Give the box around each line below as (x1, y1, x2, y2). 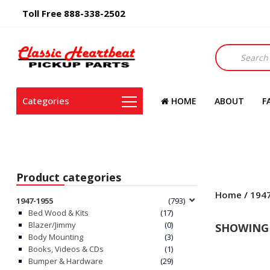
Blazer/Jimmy (28, 219, 76, 231)
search (215, 57, 240, 68)
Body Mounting (28, 231, 83, 243)
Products (215, 44, 250, 55)
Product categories (16, 170, 121, 185)
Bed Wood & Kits (28, 207, 89, 219)
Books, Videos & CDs (28, 243, 104, 255)
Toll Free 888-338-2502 (22, 7, 125, 19)
